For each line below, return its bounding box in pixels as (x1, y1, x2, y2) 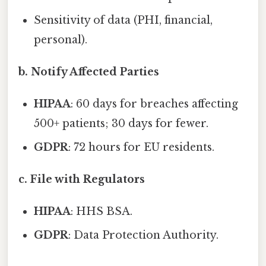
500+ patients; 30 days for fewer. (34, 117, 209, 131)
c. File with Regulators (18, 173, 145, 186)
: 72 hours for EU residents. (68, 141, 215, 154)
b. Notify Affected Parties (18, 65, 159, 79)
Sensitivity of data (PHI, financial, (34, 14, 213, 27)
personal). (34, 33, 88, 47)
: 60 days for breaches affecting (71, 97, 239, 111)
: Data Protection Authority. (68, 229, 219, 242)
